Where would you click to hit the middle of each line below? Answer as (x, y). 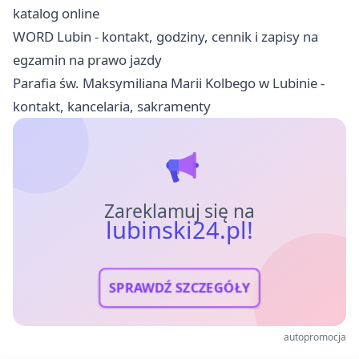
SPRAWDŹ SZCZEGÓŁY (179, 288)
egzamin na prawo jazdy (87, 59)
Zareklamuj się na (179, 211)
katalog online (56, 13)
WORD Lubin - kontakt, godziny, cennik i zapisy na (165, 36)
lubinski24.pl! (179, 230)
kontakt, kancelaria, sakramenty (112, 106)
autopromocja (315, 337)
